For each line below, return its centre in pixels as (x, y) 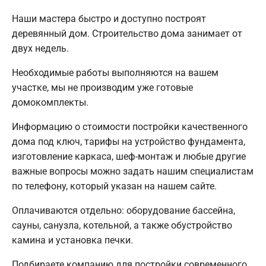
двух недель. (40, 48)
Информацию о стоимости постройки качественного (130, 126)
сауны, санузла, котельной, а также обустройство (122, 225)
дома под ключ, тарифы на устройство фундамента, (129, 141)
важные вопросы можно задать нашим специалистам (133, 171)
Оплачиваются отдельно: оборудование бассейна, (123, 210)
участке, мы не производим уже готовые (102, 87)
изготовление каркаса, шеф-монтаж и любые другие (129, 156)
